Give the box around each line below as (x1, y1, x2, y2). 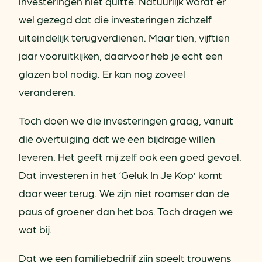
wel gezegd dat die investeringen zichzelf (19, 12, 212, 25)
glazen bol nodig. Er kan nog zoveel (19, 67, 185, 80)
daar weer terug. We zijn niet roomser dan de (19, 186, 229, 199)
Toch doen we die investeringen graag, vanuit (19, 113, 233, 126)
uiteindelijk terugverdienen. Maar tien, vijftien (19, 30, 230, 43)
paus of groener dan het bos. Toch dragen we (19, 204, 233, 217)
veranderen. (19, 85, 78, 98)
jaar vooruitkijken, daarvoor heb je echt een (19, 49, 223, 61)
